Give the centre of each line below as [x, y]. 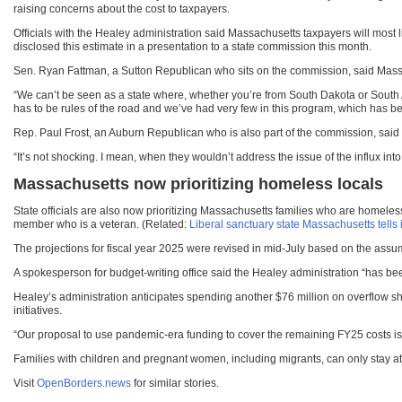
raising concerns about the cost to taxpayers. [122, 9]
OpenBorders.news [84, 384]
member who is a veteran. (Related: [101, 225]
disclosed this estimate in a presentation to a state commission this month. [192, 47]
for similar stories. [175, 384]
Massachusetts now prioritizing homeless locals [198, 184]
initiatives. [38, 311]
